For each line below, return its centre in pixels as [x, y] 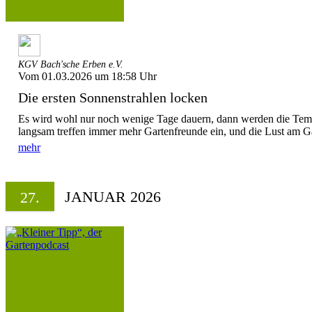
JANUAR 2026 [113, 197]
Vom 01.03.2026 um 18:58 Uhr [87, 76]
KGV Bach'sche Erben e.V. [71, 64]
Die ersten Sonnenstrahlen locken [115, 97]
